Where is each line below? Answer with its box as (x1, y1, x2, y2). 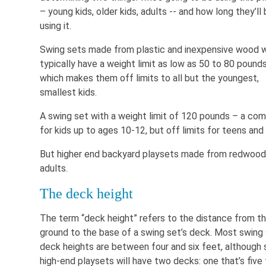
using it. (40, 20, 71, 32)
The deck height (40, 186, 133, 202)
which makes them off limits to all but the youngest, (40, 72, 259, 84)
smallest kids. (40, 87, 97, 99)
